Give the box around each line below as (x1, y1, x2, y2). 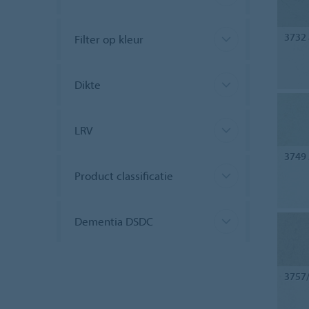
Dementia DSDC (74, 214, 153, 229)
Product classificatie (74, 168, 173, 183)
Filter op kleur (74, 32, 143, 47)
